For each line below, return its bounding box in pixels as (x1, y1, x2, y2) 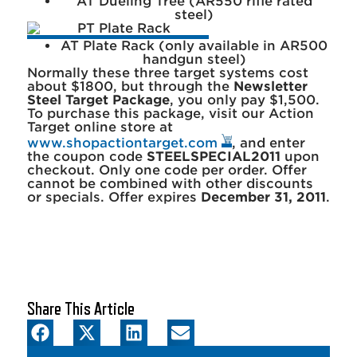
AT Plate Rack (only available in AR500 (61, 37, 328, 53)
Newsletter (233, 78, 308, 94)
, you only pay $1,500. (169, 92, 320, 108)
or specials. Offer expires (26, 189, 201, 205)
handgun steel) (142, 51, 246, 67)
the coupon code (26, 148, 147, 164)
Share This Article (26, 300, 135, 318)
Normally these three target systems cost (26, 65, 308, 80)
